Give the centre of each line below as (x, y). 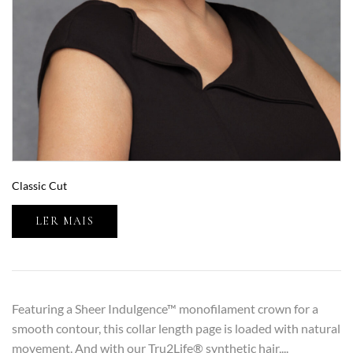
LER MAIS (65, 221)
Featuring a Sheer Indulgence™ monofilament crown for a (165, 309)
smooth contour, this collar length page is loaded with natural (176, 329)
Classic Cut (39, 186)
